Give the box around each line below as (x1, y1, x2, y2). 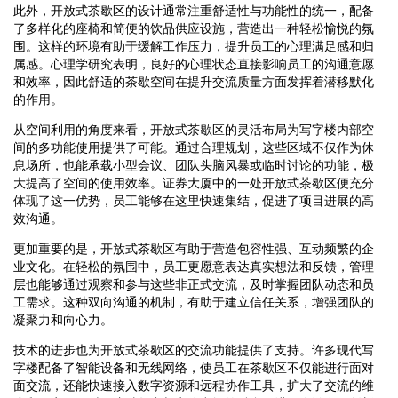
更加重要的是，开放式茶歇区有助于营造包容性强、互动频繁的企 (13, 241, 374, 256)
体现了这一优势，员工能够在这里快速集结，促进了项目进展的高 (13, 193, 374, 208)
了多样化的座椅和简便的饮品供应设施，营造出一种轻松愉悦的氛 (13, 20, 374, 36)
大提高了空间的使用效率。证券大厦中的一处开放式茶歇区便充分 (13, 175, 374, 190)
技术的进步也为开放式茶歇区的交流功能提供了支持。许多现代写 (13, 342, 374, 357)
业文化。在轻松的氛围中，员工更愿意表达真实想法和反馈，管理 (13, 259, 374, 274)
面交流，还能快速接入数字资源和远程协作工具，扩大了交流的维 (13, 378, 374, 393)
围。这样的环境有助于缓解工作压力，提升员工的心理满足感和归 (13, 38, 374, 53)
